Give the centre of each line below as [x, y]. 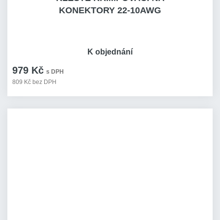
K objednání [110, 52]
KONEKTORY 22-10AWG [110, 10]
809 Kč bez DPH [34, 82]
